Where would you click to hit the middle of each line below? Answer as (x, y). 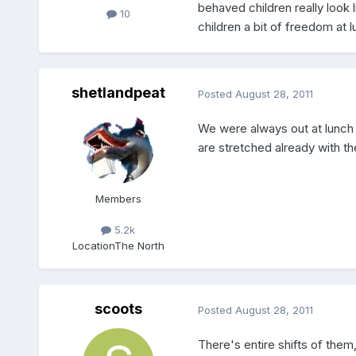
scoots (118, 309)
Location (93, 245)
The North (139, 245)
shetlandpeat (118, 93)
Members (118, 199)
